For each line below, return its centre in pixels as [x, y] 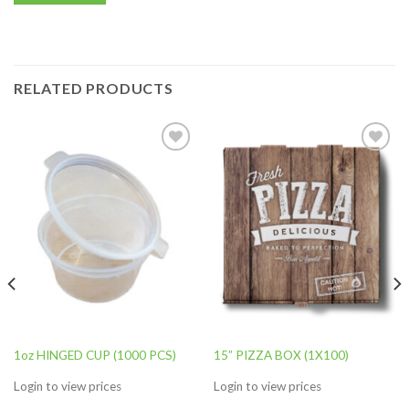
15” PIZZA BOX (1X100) [281, 355]
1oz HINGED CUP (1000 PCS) [94, 355]
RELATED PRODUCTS [94, 88]
